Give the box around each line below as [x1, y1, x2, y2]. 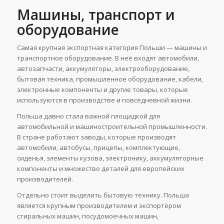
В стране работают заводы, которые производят [16, 132, 176, 141]
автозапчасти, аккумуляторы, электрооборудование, [16, 63, 189, 73]
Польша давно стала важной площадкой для [16, 111, 160, 120]
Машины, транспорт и [16, 4, 175, 24]
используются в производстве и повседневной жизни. [16, 95, 192, 104]
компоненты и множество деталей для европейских [16, 163, 184, 173]
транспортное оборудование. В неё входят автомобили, [16, 53, 199, 62]
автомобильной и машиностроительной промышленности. [16, 121, 207, 131]
